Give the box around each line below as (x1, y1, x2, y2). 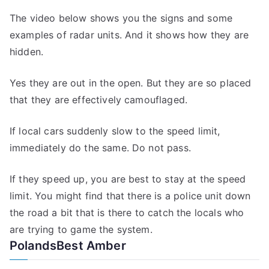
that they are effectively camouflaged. (10, 94, 188, 106)
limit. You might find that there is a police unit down (10, 190, 251, 202)
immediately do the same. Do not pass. (10, 142, 191, 154)
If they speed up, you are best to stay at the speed (10, 173, 246, 185)
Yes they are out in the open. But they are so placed (10, 77, 252, 89)
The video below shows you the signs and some (10, 12, 233, 24)
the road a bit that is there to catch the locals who (10, 207, 244, 219)
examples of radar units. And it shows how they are (10, 29, 249, 41)
